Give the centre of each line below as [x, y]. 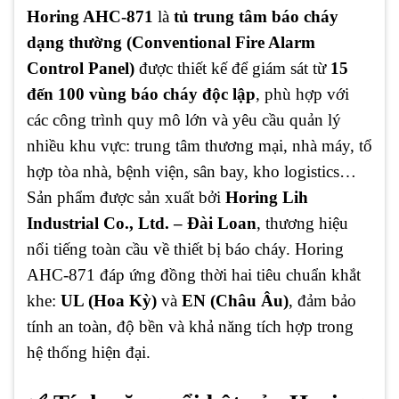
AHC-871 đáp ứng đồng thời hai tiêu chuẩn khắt [194, 274]
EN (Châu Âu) [235, 300]
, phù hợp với [302, 94]
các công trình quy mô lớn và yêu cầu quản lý [184, 119]
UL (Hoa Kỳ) [109, 300]
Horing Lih [267, 197]
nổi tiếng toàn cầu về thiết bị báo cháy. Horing [185, 248]
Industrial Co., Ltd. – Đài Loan [142, 223]
